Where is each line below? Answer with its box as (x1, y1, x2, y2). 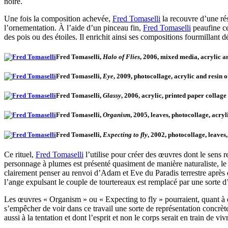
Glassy (101, 92, 121, 100)
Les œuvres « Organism (4, 194, 81, 204)
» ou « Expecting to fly (83, 194, 157, 204)
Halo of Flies (103, 52, 140, 61)
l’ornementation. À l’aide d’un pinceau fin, (4, 23, 143, 32)
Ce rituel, (4, 150, 36, 159)
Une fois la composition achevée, (4, 14, 112, 23)
